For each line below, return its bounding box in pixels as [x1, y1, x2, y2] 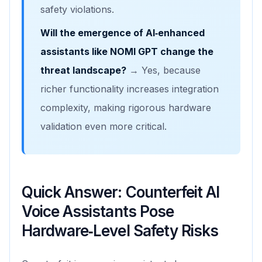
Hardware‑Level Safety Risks [22, 222, 219, 240]
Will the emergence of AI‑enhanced [40, 27, 205, 39]
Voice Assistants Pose [22, 202, 174, 221]
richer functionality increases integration [40, 83, 219, 95]
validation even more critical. [40, 120, 167, 133]
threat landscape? [40, 64, 126, 77]
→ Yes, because [126, 64, 201, 77]
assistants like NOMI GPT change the [40, 46, 213, 58]
